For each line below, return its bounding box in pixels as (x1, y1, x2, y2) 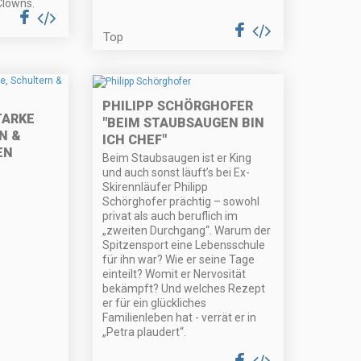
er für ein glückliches (102, 296, 207, 309)
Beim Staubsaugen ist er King (102, 151, 252, 164)
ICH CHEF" (102, 131, 168, 147)
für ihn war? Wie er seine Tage (102, 252, 255, 266)
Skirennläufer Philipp (102, 180, 209, 193)
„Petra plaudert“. (102, 325, 187, 338)
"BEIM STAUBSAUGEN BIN (102, 114, 265, 131)
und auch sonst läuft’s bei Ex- (102, 165, 251, 179)
